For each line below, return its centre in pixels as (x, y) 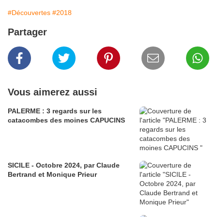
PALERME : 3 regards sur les (55, 111)
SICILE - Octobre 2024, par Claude (64, 165)
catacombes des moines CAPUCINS (66, 120)
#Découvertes (29, 13)
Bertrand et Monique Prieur (52, 175)
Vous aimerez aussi (53, 92)
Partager (27, 32)
